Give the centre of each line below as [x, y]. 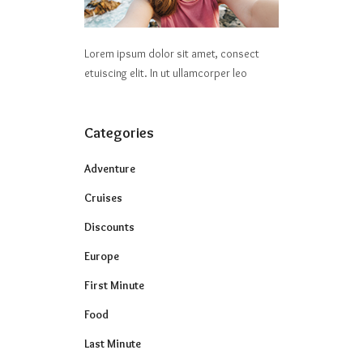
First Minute [114, 285]
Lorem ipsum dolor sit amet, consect [172, 53]
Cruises [103, 197]
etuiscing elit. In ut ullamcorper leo [166, 73]
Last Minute [113, 343]
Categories [119, 132]
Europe [102, 256]
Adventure [110, 168]
